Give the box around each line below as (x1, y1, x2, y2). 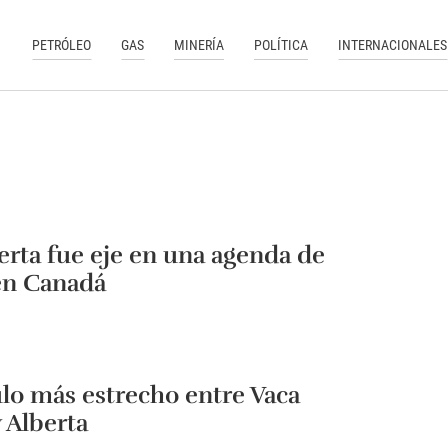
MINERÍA (174, 36, 225, 53)
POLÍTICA (254, 36, 309, 53)
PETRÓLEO (32, 36, 92, 53)
